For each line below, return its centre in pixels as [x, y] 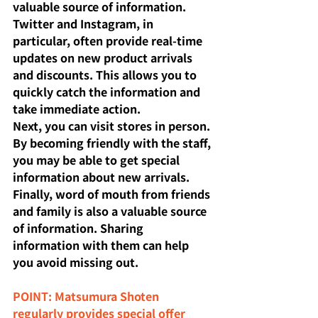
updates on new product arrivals [104, 57]
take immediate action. [77, 108]
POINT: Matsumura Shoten [87, 296]
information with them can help [102, 245]
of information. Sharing [79, 227]
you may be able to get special [98, 159]
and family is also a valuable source [111, 210]
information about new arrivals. [103, 176]
